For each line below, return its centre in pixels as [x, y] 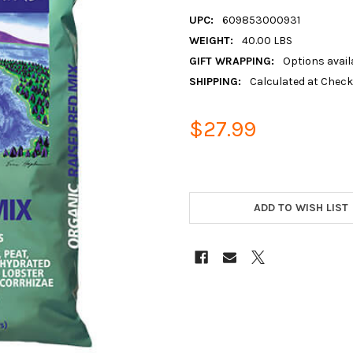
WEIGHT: [211, 41]
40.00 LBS [267, 41]
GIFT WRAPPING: [232, 61]
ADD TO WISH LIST [301, 207]
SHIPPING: [215, 81]
